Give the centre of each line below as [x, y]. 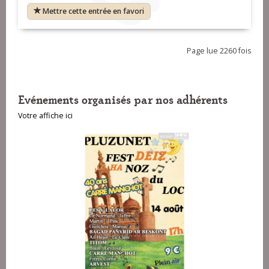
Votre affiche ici [45, 116]
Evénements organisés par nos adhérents [123, 99]
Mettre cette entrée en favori [93, 11]
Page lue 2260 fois [219, 51]
